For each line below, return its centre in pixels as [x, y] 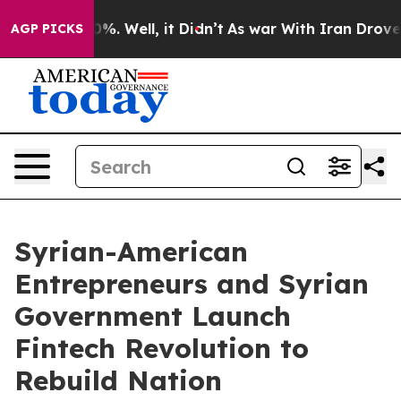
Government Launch [153, 316]
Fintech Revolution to [162, 348]
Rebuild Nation [118, 380]
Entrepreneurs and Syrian [192, 284]
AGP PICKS [47, 29]
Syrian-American [131, 252]
